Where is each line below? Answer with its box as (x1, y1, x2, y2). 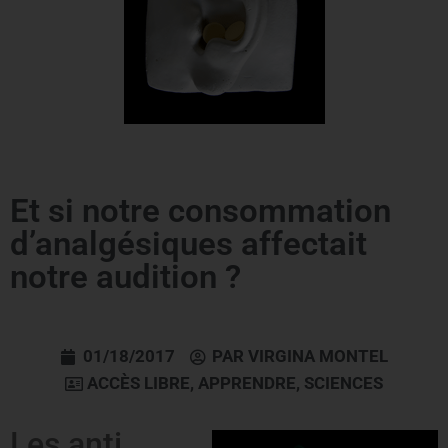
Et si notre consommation (10, 191, 391, 231)
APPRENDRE (198, 373, 296, 394)
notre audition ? (10, 257, 241, 297)
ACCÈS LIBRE (87, 373, 190, 394)
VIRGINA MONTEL (247, 346, 388, 367)
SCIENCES (304, 373, 383, 394)
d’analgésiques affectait (10, 224, 367, 264)
